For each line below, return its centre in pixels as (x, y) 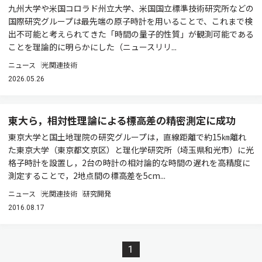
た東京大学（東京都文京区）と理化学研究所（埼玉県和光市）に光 (131, 150)
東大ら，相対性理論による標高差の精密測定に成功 (122, 120)
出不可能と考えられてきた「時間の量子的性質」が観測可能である (131, 34)
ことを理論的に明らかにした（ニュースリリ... (92, 47)
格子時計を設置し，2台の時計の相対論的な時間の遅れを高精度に (129, 163)
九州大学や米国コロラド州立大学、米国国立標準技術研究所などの (131, 8)
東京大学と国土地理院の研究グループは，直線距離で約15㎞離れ (127, 137)
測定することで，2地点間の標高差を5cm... (87, 175)
